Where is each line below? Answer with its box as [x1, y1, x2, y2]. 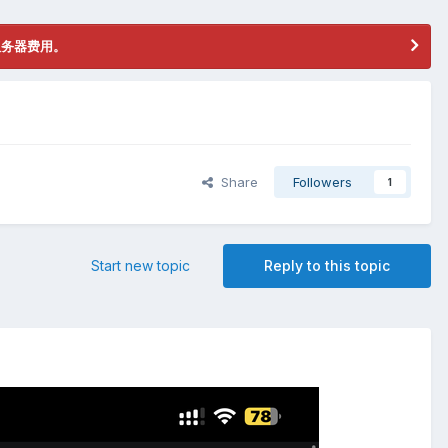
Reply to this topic [264, 257, 390, 275]
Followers [293, 174, 352, 191]
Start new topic [91, 257, 190, 275]
